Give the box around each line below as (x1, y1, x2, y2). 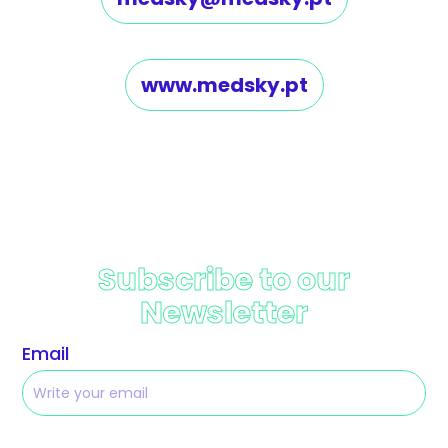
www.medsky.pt (140, 70, 308, 99)
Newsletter (140, 292, 308, 335)
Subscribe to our (98, 259, 350, 302)
